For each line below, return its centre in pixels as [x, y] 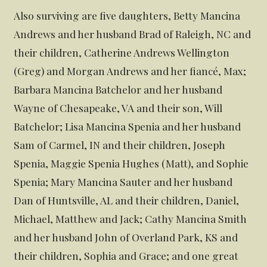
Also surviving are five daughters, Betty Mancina [127, 15]
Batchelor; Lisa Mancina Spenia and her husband [128, 126]
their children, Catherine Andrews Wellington [122, 52]
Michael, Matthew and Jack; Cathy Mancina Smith [131, 219]
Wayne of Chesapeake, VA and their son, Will [118, 108]
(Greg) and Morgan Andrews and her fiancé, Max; [130, 71]
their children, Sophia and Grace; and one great [126, 256]
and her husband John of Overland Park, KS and [126, 237]
